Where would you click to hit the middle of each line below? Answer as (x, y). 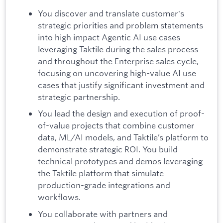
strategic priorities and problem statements (120, 25)
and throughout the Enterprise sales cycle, (118, 61)
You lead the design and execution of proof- (121, 113)
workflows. (59, 197)
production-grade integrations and (104, 185)
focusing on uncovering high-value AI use (117, 73)
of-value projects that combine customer (116, 125)
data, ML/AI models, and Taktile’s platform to (123, 137)
